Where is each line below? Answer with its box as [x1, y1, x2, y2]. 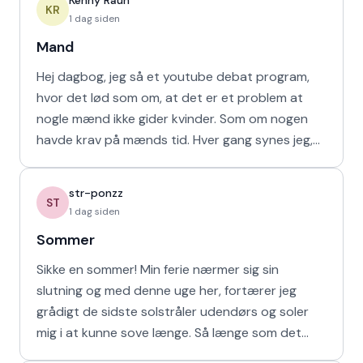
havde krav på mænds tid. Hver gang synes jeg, [36, 131, 193, 148]
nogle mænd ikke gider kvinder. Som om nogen [36, 110, 308, 127]
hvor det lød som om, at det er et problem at [36, 89, 303, 106]
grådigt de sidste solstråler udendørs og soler [36, 303, 309, 320]
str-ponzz [69, 186, 123, 200]
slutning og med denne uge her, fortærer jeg [36, 282, 297, 299]
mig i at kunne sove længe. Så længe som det [36, 324, 301, 341]
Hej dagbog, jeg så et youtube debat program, [36, 68, 310, 85]
